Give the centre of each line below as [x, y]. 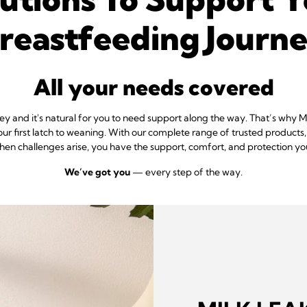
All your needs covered [153, 87]
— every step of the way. [186, 172]
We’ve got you [97, 172]
